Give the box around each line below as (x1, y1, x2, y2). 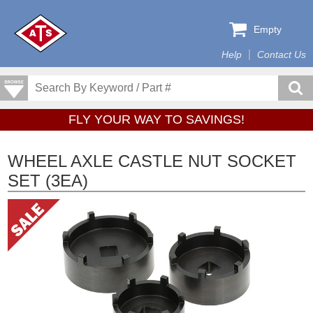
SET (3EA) (8, 171, 89, 190)
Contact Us (257, 50, 306, 60)
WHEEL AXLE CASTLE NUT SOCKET (8, 152, 297, 170)
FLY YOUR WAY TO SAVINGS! (68, 112, 245, 126)
